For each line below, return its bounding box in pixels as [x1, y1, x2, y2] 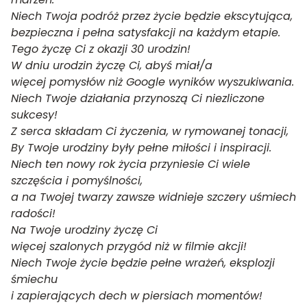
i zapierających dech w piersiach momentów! [11, 288, 262, 304]
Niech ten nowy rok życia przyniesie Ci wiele [11, 156, 250, 172]
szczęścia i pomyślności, [11, 173, 143, 188]
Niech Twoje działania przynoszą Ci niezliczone [11, 90, 265, 106]
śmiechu [11, 271, 58, 287]
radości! [11, 206, 56, 221]
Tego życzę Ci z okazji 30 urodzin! [11, 41, 191, 57]
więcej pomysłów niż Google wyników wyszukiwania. [11, 74, 294, 90]
